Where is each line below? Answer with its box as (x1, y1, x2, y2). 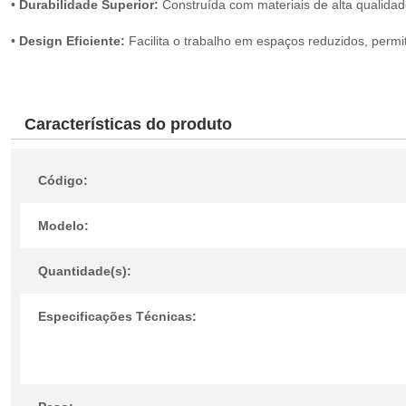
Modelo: (38, 218, 89, 233)
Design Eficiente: (19, 34, 125, 48)
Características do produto (24, 115, 232, 133)
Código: (38, 173, 88, 188)
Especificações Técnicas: (38, 309, 197, 324)
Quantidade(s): (38, 264, 131, 278)
